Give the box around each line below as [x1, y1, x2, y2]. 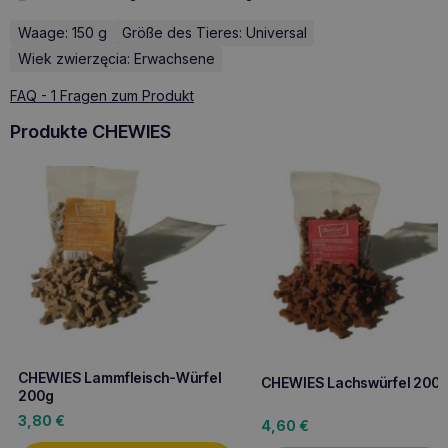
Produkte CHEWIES [10, 121, 171, 143]
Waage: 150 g [17, 24, 107, 42]
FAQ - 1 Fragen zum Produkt [10, 87, 194, 105]
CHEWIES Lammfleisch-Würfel [17, 368, 221, 386]
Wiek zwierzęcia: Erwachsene [17, 50, 215, 68]
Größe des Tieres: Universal [121, 24, 307, 42]
